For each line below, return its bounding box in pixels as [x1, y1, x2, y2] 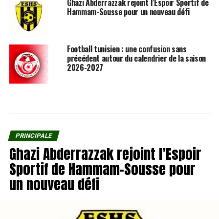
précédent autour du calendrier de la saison [66, 52, 206, 65]
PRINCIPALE [14, 132, 53, 140]
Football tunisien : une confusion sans [66, 43, 187, 55]
